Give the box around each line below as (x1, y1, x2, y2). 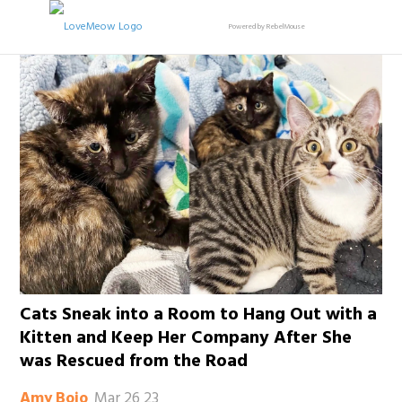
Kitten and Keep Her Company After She (20, 324, 353, 354)
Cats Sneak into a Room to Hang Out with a (20, 301, 378, 330)
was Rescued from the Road (20, 347, 249, 377)
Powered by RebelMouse (229, 22, 305, 32)
